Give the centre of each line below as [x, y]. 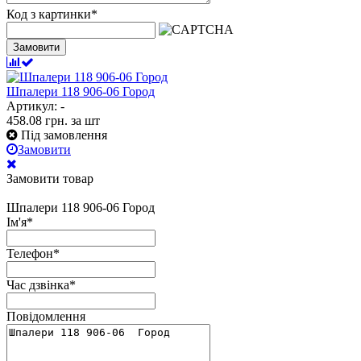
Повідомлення [46, 316]
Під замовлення [64, 135]
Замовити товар [50, 178]
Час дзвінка [38, 284]
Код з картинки [49, 14]
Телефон [30, 253]
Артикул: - [35, 106]
